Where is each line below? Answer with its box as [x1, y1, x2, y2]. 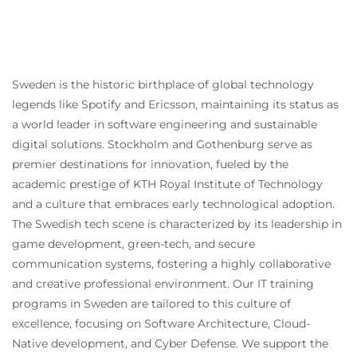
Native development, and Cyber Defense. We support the [12, 336, 328, 351]
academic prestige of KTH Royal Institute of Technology [12, 177, 323, 191]
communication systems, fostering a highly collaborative [12, 257, 331, 271]
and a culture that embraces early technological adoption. [12, 197, 335, 211]
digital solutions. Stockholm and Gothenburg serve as [12, 137, 312, 151]
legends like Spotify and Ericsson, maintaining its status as [12, 97, 339, 112]
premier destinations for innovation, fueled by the [12, 157, 288, 171]
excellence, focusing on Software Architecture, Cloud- [12, 316, 310, 331]
